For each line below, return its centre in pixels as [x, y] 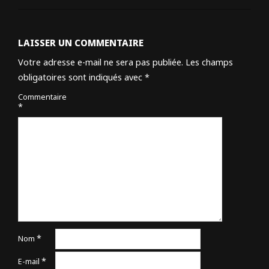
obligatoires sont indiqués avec [81, 77]
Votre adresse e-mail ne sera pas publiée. [101, 62]
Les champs [209, 62]
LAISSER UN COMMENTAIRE [81, 43]
